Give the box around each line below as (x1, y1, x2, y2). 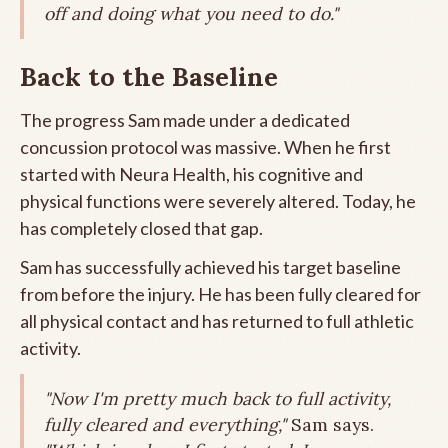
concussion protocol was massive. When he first (20, 135, 391, 158)
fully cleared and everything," (44, 412, 286, 436)
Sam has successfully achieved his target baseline (20, 255, 401, 278)
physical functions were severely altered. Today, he (20, 189, 416, 212)
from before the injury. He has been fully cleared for (20, 282, 421, 305)
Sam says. (286, 412, 374, 436)
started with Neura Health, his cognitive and (20, 162, 363, 185)
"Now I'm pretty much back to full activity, (44, 386, 391, 410)
